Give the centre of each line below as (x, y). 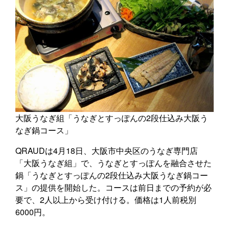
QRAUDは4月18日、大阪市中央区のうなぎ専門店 (107, 151)
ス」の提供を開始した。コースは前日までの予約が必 (113, 188)
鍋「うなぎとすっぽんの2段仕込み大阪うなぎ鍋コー (112, 175)
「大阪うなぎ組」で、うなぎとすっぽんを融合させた (113, 163)
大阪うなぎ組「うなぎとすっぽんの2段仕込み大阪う (112, 118)
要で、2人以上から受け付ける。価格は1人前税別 (106, 200)
